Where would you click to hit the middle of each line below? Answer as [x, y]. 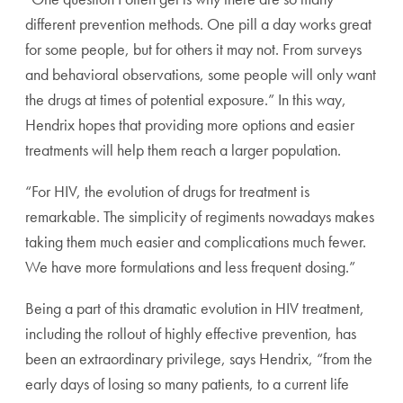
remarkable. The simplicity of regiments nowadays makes [200, 216]
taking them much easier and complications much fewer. [196, 242]
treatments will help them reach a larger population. [183, 150]
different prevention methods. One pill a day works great [198, 24]
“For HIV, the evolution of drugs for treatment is [167, 191]
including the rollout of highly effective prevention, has [191, 333]
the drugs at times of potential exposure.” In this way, [186, 99]
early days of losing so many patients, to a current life [187, 384]
